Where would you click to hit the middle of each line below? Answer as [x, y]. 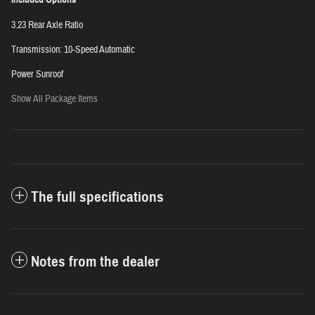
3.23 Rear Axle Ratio [47, 26]
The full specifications [97, 197]
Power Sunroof [37, 75]
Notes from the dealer [95, 262]
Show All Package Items [54, 99]
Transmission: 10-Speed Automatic [73, 50]
